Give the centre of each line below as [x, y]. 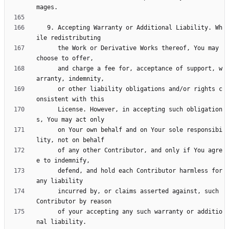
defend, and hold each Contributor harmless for [47, 171]
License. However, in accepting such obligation [47, 110]
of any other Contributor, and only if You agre [47, 151]
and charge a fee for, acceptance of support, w [47, 69]
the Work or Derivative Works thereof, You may [47, 48]
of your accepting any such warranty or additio [47, 212]
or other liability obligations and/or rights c [47, 89]
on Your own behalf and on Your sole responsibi [47, 130]
